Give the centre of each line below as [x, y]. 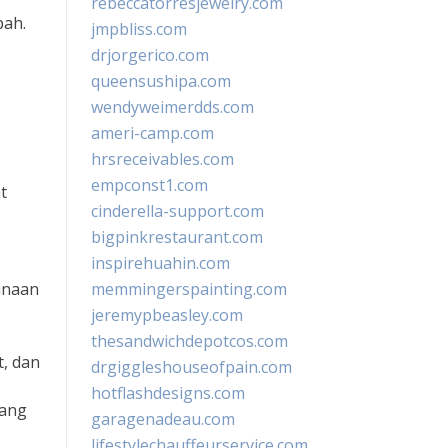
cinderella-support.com [177, 211]
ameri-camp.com [152, 133]
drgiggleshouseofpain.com [191, 367]
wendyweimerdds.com [172, 107]
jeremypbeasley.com [167, 315]
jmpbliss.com [139, 29]
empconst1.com [149, 185]
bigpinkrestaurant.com [177, 237]
